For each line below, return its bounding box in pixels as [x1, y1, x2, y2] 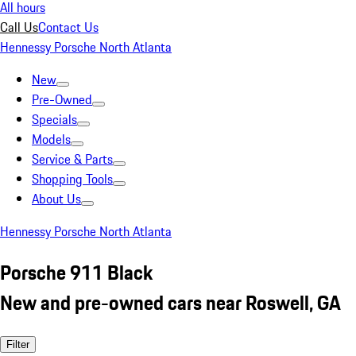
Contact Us [38, 17, 99, 37]
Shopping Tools [32, 169, 113, 188]
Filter [6, 338, 29, 350]
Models [32, 130, 71, 149]
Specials [32, 110, 77, 129]
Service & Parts [32, 149, 113, 168]
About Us [32, 189, 81, 208]
